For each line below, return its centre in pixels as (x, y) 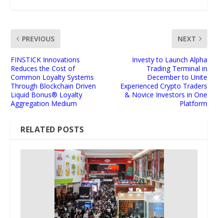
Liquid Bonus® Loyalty (47, 95)
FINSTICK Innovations (45, 60)
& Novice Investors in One (166, 95)
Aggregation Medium (44, 104)
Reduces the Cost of (43, 69)
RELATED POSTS (52, 130)
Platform (193, 104)
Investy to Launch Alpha (169, 60)
